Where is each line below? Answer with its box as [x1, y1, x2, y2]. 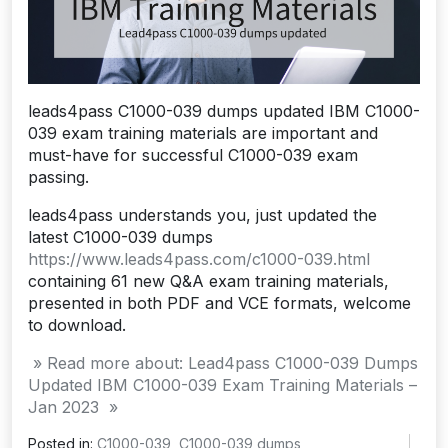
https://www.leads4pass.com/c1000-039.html [28, 248, 370, 269]
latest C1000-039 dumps [28, 226, 213, 247]
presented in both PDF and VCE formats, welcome [28, 292, 411, 313]
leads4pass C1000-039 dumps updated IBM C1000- [28, 100, 420, 121]
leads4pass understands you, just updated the [28, 204, 377, 225]
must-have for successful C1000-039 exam [28, 144, 358, 165]
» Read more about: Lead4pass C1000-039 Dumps [28, 352, 418, 373]
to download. [28, 314, 126, 335]
